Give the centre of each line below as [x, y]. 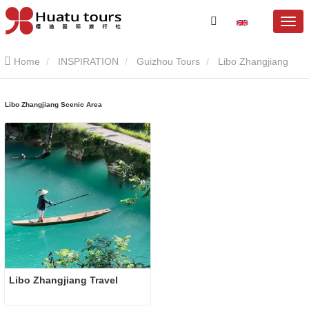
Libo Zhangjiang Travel [63, 280]
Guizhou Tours [168, 61]
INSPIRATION [88, 61]
